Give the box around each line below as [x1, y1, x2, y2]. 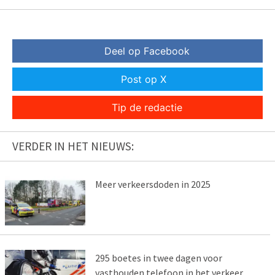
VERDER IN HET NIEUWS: [12, 139, 134, 154]
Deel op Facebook [104, 45, 190, 58]
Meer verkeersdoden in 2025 [95, 178, 211, 191]
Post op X [121, 73, 166, 86]
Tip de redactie [111, 101, 182, 114]
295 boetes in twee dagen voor [95, 252, 222, 265]
